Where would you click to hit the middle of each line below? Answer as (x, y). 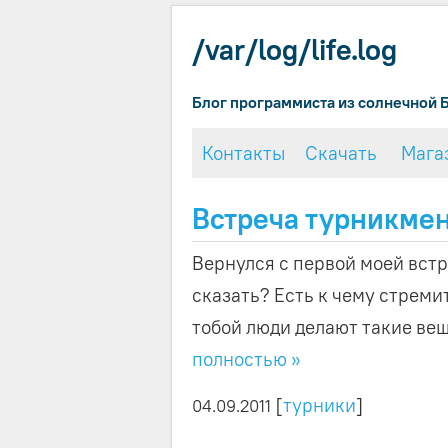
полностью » (247, 358)
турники (320, 404)
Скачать (341, 153)
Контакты (243, 153)
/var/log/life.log (294, 50)
